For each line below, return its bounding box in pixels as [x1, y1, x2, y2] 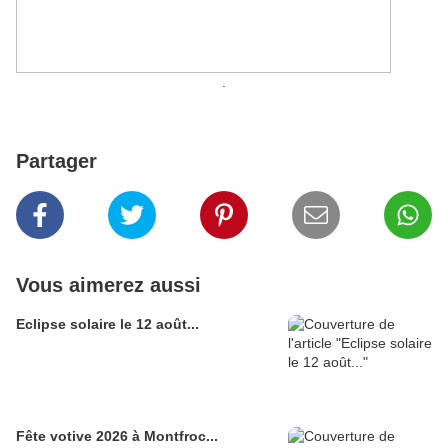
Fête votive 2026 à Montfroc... [16, 428, 218, 445]
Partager [16, 150, 97, 173]
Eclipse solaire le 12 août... [16, 316, 199, 333]
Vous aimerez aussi [16, 274, 201, 297]
